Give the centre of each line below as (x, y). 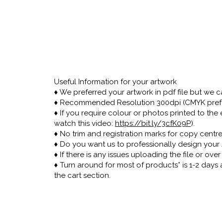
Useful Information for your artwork (115, 82)
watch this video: (84, 123)
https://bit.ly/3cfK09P (153, 123)
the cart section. (82, 175)
